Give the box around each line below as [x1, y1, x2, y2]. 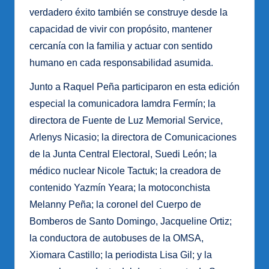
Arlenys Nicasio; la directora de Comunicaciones [29, 131, 237, 142]
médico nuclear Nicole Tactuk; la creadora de [29, 165, 221, 176]
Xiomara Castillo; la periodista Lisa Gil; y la [29, 249, 212, 260]
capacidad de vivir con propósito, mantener [29, 23, 212, 34]
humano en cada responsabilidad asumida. [29, 57, 213, 68]
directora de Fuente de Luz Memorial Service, [29, 115, 223, 125]
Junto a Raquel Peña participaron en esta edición [29, 81, 240, 92]
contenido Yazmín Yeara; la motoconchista [29, 182, 210, 193]
